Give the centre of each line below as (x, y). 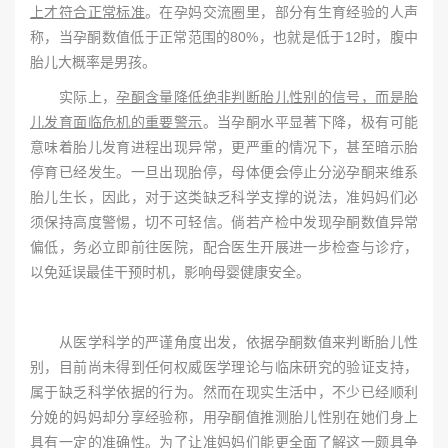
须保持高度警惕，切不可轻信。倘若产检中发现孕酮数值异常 (224, 222)
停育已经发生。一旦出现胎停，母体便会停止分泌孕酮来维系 (224, 172)
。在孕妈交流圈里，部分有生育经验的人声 (282, 12)
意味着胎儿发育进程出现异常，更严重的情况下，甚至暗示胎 (224, 147)
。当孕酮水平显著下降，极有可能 (310, 122)
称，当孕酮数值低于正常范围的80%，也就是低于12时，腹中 (224, 37)
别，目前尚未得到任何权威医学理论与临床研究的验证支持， (224, 367)
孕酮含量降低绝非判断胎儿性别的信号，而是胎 (267, 97)
